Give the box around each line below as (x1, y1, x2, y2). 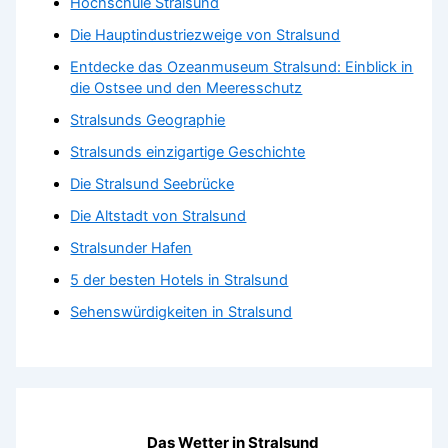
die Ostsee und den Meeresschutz (70, 79, 303, 98)
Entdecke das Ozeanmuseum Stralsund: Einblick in (70, 58, 414, 77)
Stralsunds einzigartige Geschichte (70, 143, 306, 162)
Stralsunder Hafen (70, 238, 193, 257)
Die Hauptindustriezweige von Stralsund (70, 26, 341, 45)
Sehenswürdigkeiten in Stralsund (70, 302, 293, 321)
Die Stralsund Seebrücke (70, 175, 235, 194)
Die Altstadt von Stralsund (70, 207, 247, 226)
